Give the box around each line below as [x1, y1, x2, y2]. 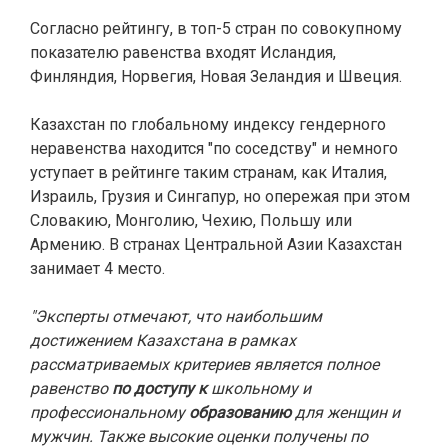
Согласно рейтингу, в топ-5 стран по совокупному [30, 19, 402, 38]
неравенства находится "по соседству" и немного [30, 139, 398, 158]
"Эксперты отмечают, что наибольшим [30, 307, 322, 326]
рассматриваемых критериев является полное [30, 355, 379, 374]
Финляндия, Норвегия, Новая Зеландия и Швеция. [30, 67, 402, 86]
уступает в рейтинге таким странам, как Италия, [30, 163, 387, 182]
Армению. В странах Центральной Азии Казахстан [30, 235, 402, 254]
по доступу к [112, 379, 211, 398]
